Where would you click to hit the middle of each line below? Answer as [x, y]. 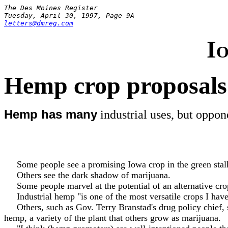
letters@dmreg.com [39, 23]
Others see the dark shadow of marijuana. [87, 175]
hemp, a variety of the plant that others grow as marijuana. [112, 218]
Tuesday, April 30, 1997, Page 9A [69, 16]
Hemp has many [51, 114]
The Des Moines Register [51, 8]
